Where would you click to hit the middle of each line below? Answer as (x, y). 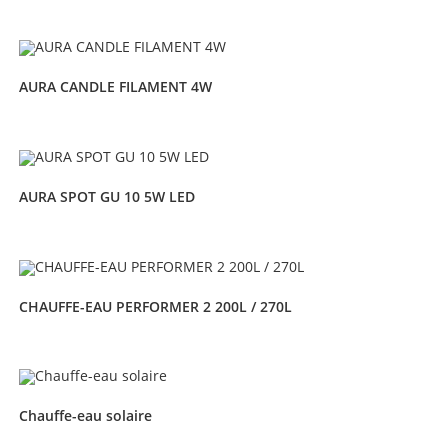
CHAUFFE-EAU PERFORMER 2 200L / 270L (155, 306)
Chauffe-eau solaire (85, 416)
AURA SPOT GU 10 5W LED (106, 196)
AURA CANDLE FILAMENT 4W (115, 86)
